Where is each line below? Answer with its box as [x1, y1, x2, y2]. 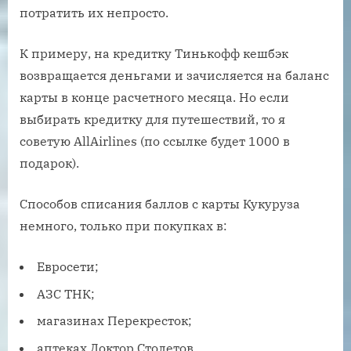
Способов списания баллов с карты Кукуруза [20, 196, 300, 212]
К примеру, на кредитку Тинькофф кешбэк [20, 45, 288, 62]
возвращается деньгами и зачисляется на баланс [20, 67, 329, 84]
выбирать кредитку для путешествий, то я [20, 111, 285, 128]
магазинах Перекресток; [37, 313, 192, 329]
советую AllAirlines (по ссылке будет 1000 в [20, 133, 290, 150]
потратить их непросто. [20, 5, 168, 21]
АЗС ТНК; [37, 285, 95, 302]
